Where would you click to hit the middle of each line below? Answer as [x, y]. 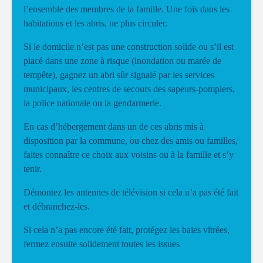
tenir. [33, 169]
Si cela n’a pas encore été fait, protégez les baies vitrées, [127, 230]
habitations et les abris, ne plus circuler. [95, 23]
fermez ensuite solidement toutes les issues [102, 244]
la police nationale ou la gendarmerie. [92, 103]
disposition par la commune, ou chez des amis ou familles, [131, 141]
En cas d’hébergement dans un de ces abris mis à [114, 127]
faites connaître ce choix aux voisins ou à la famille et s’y [129, 155]
